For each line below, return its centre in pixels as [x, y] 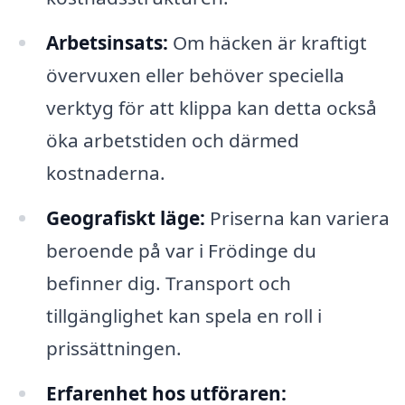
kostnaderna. [105, 173]
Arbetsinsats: [107, 43]
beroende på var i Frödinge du [181, 250]
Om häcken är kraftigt [267, 43]
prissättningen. [113, 348]
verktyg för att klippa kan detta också [211, 108]
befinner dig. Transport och [168, 283]
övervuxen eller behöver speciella [195, 75]
